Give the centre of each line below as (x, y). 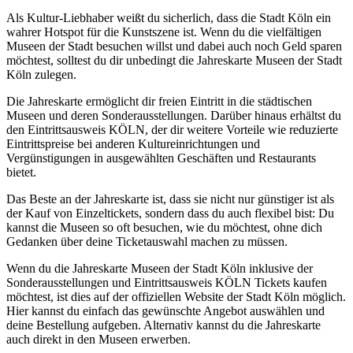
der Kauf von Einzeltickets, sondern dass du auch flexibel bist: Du (170, 213)
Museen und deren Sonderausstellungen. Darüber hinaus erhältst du (174, 115)
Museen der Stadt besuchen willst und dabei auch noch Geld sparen (174, 46)
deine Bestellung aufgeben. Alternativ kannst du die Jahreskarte (163, 325)
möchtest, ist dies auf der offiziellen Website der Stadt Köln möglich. (176, 296)
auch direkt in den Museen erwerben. (98, 339)
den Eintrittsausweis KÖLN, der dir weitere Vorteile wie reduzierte (172, 129)
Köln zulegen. (41, 74)
